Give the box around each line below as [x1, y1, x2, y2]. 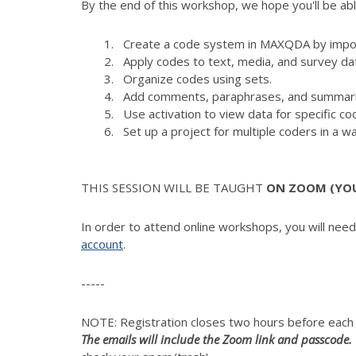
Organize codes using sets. [122, 70, 272, 87]
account [81, 235, 123, 252]
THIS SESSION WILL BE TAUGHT [81, 179, 266, 195]
